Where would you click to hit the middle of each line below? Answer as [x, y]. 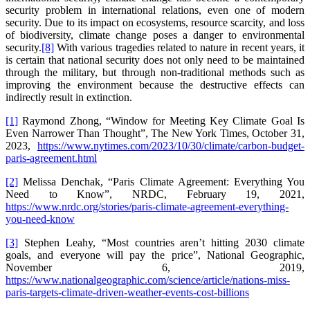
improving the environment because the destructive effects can [155, 85]
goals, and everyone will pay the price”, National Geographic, [155, 255]
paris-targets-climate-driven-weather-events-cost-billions [127, 293]
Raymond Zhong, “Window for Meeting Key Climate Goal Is [161, 121]
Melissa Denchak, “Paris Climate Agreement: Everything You [161, 182]
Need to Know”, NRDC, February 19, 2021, [155, 194]
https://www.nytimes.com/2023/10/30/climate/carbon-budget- [171, 146]
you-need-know [40, 219]
